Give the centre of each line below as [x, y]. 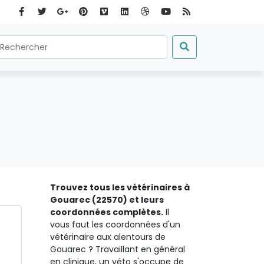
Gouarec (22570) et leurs [107, 200]
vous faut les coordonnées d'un [115, 225]
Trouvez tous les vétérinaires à [120, 187]
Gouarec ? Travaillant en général [118, 249]
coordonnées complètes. [107, 212]
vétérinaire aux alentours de [108, 237]
